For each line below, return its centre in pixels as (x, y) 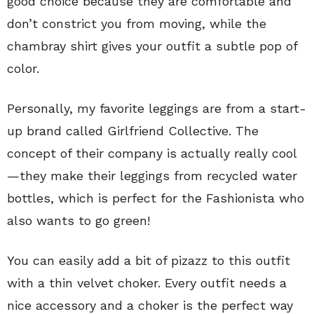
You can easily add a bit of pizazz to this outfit (149, 260)
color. (23, 68)
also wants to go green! (78, 220)
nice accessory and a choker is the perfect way (150, 305)
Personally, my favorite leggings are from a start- (157, 108)
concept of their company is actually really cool (152, 153)
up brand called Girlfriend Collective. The (133, 130)
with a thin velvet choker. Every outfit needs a (147, 282)
